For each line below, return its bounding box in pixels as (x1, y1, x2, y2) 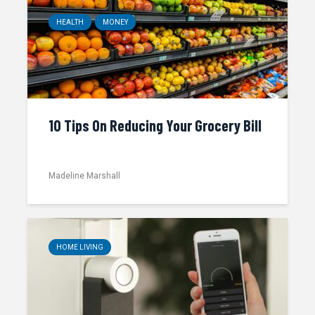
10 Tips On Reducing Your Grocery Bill (49, 116, 262, 134)
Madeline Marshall (49, 170, 120, 181)
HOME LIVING (56, 243, 103, 251)
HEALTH (56, 18, 84, 26)
